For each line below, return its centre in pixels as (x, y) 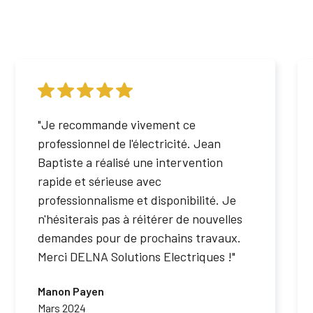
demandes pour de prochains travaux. (140, 238)
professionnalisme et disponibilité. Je (137, 200)
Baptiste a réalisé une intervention (131, 162)
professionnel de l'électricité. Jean (130, 143)
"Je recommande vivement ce (117, 124)
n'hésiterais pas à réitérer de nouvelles (140, 219)
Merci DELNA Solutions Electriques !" (137, 256)
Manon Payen (71, 291)
